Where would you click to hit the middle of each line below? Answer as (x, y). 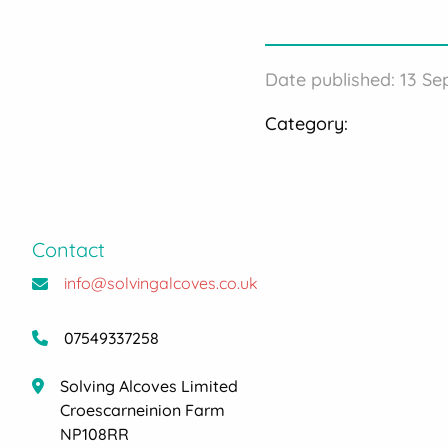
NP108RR (94, 434)
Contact (68, 249)
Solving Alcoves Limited (149, 386)
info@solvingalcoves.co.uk (161, 283)
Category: (307, 123)
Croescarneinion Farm (142, 410)
